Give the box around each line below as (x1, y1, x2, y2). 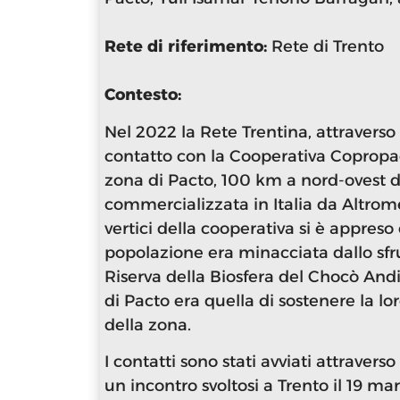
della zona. (104, 314, 196, 335)
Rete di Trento (271, 37, 384, 57)
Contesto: (104, 85, 181, 105)
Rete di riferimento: (104, 37, 271, 57)
